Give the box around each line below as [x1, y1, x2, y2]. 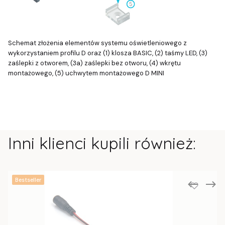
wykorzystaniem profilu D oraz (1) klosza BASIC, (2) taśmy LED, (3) [8, 49, 207, 58]
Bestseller [15, 176, 41, 184]
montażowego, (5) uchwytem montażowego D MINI [8, 69, 164, 78]
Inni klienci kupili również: [8, 133, 196, 153]
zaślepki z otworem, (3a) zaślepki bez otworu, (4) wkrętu [8, 59, 181, 68]
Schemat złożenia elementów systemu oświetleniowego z [8, 39, 187, 48]
